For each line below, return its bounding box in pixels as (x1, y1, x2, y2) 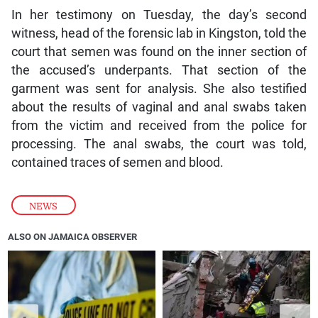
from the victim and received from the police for (11, 118, 307, 133)
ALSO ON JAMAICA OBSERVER (8, 231, 138, 242)
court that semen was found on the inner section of (11, 44, 307, 59)
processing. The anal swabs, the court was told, (11, 136, 307, 151)
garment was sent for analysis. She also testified (11, 81, 307, 96)
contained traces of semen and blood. (11, 155, 224, 170)
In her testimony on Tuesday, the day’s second (11, 7, 307, 22)
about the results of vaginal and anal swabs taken (11, 99, 307, 114)
